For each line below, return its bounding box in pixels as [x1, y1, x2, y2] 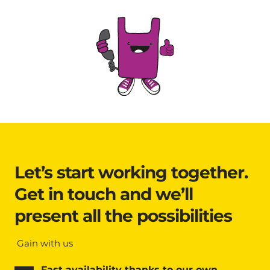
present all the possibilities [14, 206, 232, 227]
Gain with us [14, 237, 73, 250]
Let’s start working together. [14, 162, 248, 183]
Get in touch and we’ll [14, 184, 193, 205]
